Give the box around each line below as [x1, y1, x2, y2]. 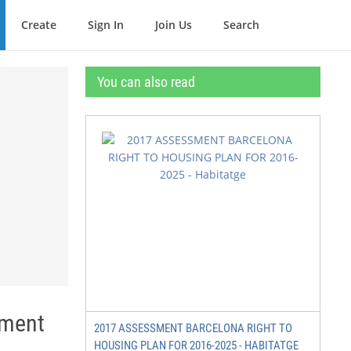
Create [21, 17, 56, 32]
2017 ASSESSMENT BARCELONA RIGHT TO [94, 321, 292, 335]
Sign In [88, 17, 124, 32]
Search [223, 17, 259, 32]
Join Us [155, 17, 192, 32]
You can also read [97, 74, 195, 90]
